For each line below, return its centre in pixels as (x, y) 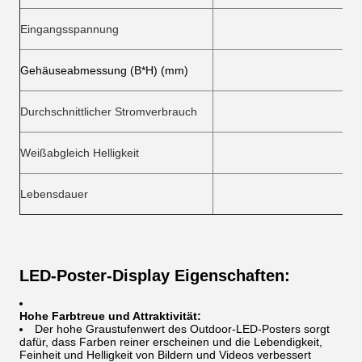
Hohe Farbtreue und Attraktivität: (110, 316)
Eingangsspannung (69, 29)
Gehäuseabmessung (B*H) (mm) (104, 70)
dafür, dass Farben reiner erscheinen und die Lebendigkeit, (171, 342)
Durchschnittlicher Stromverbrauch (109, 112)
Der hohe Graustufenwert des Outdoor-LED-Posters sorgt (182, 329)
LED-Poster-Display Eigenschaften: (157, 276)
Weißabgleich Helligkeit (80, 153)
